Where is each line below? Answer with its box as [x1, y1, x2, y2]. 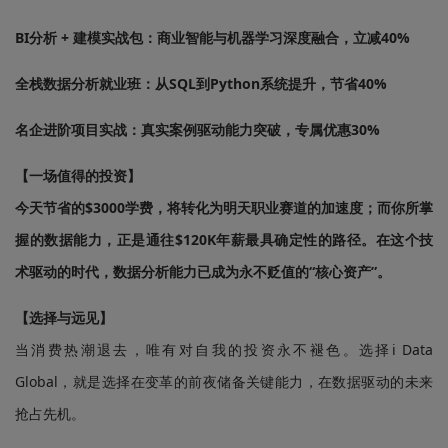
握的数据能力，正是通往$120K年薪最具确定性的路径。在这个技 [15, 230, 433, 249]
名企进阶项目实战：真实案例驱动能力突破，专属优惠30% [15, 120, 380, 139]
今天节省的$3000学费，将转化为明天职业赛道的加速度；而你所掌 [15, 198, 433, 217]
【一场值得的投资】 [15, 166, 141, 185]
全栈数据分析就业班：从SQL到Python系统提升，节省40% [15, 74, 387, 93]
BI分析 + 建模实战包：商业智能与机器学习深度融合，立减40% [15, 28, 410, 47]
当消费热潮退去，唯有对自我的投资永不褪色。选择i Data [15, 340, 433, 359]
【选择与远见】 [15, 308, 113, 327]
